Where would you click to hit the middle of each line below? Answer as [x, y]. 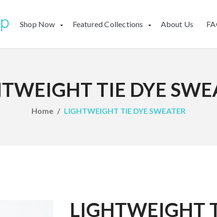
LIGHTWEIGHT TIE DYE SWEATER [125, 111]
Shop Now [37, 24]
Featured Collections [108, 24]
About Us [177, 24]
